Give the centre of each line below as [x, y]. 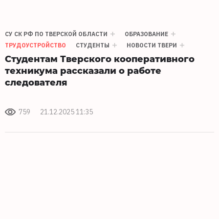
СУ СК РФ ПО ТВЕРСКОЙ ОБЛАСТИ [56, 34]
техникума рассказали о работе [83, 70]
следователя [36, 82]
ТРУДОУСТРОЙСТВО [35, 45]
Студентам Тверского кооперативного [100, 58]
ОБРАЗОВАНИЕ [146, 34]
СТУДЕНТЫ [93, 45]
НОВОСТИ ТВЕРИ [152, 45]
